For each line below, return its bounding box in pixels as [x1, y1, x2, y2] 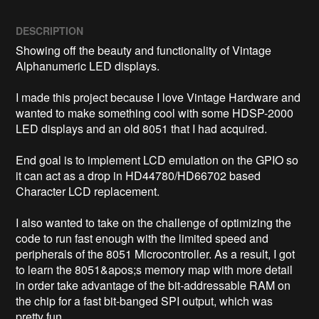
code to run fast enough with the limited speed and [16, 230, 269, 247]
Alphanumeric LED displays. [16, 58, 160, 75]
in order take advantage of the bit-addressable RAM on [16, 277, 291, 294]
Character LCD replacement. [16, 183, 160, 200]
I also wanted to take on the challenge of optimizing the [16, 214, 292, 231]
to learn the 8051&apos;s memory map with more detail [16, 261, 293, 278]
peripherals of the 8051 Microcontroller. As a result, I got [16, 246, 296, 263]
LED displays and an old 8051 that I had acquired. [16, 120, 268, 137]
